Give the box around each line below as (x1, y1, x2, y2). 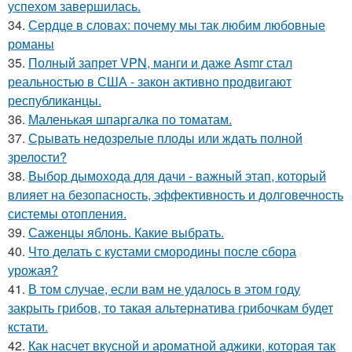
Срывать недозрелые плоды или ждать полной (28, 129, 302, 148)
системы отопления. (8, 204, 126, 223)
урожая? (8, 261, 58, 280)
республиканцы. (8, 91, 101, 110)
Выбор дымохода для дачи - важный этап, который (28, 167, 326, 185)
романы (8, 35, 54, 53)
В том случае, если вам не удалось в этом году (28, 280, 300, 299)
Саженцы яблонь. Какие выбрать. (28, 223, 224, 242)
